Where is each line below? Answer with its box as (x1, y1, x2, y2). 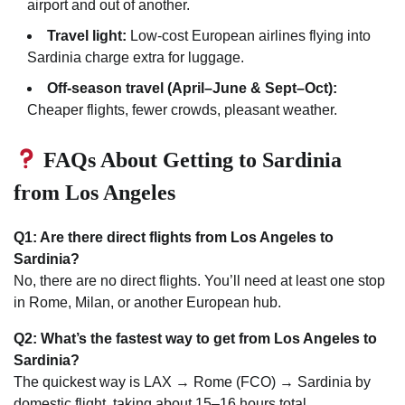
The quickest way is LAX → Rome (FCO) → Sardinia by (14, 373, 371, 390)
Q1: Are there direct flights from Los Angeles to (14, 229, 334, 245)
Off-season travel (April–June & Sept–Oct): (47, 80, 337, 97)
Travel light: (47, 28, 127, 44)
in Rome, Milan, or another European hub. (14, 294, 281, 310)
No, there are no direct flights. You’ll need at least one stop (14, 272, 385, 288)
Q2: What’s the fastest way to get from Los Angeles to (14, 330, 377, 346)
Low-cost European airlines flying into (127, 28, 371, 44)
